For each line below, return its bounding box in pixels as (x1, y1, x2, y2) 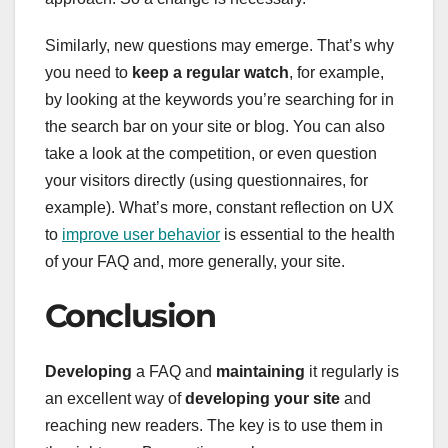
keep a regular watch (132, 63, 289, 81)
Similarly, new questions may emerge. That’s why (45, 36, 394, 54)
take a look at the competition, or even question (45, 144, 377, 162)
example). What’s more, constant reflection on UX (45, 198, 394, 216)
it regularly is (305, 363, 399, 381)
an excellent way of (45, 390, 185, 408)
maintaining (216, 363, 305, 381)
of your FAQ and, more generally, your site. (45, 252, 345, 270)
